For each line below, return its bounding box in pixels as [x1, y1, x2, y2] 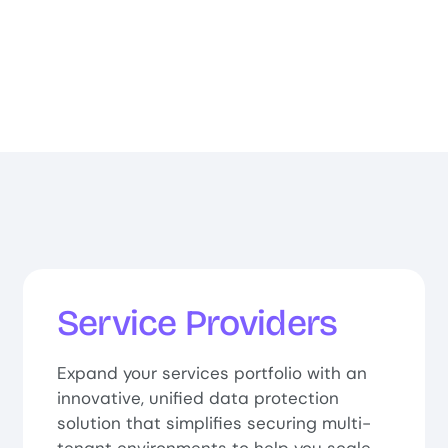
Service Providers [56, 302, 338, 346]
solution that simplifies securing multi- [56, 412, 371, 435]
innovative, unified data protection [56, 387, 339, 410]
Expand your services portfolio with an [56, 362, 367, 385]
